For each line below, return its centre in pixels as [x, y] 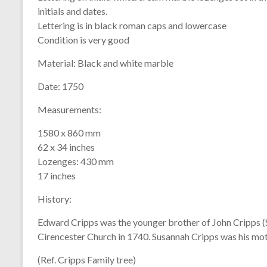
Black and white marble [125, 63]
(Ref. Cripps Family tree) [87, 260]
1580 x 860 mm [69, 133]
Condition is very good [83, 40]
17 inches [57, 176]
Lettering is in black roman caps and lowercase [132, 25]
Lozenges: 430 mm [76, 161]
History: [55, 199]
